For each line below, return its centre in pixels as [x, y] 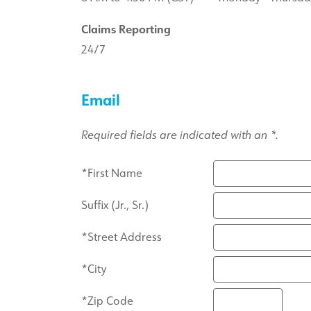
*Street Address [121, 237]
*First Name [112, 173]
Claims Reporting [126, 30]
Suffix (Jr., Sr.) [115, 205]
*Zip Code [107, 301]
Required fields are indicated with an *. [180, 135]
